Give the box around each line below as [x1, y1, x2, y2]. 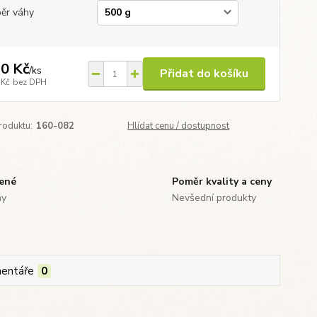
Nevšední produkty [171, 191, 256, 204]
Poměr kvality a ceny [171, 175, 272, 188]
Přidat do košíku [159, 66, 248, 81]
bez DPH [12, 76, 47, 88]
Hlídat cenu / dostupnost [127, 120, 230, 132]
